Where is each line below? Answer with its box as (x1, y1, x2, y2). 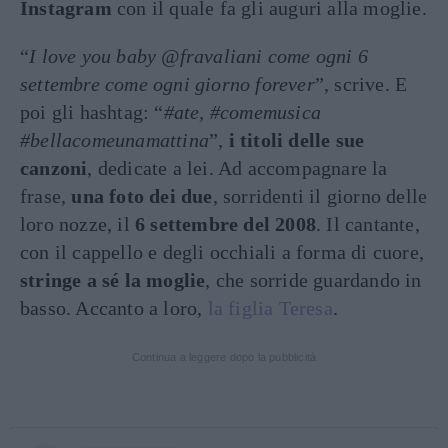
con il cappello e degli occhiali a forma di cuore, (20, 241, 425, 263)
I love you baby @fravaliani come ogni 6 (29, 45, 369, 67)
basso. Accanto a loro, (20, 297, 208, 319)
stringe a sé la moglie (20, 269, 206, 291)
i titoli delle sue (228, 129, 365, 151)
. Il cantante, (316, 213, 420, 235)
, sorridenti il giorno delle (212, 185, 428, 207)
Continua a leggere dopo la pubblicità (131, 351, 317, 363)
